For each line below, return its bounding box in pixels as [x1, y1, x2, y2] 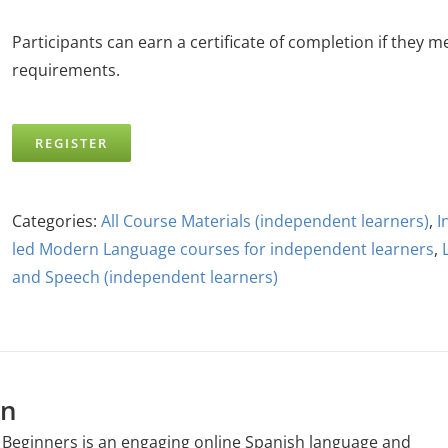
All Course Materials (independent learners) [101, 210, 429, 232]
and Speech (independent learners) [12, 266, 278, 288]
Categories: [12, 210, 101, 232]
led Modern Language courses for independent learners [12, 238, 434, 260]
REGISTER [35, 134, 108, 152]
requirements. [12, 59, 124, 81]
